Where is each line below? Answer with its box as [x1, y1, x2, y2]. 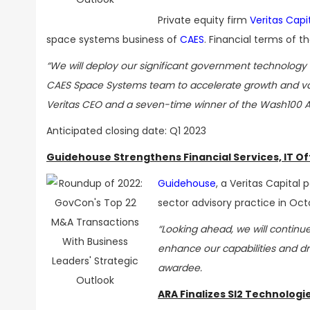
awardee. [158, 261, 202, 275]
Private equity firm [158, 13, 250, 27]
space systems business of [46, 33, 180, 46]
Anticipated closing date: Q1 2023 [46, 124, 206, 138]
